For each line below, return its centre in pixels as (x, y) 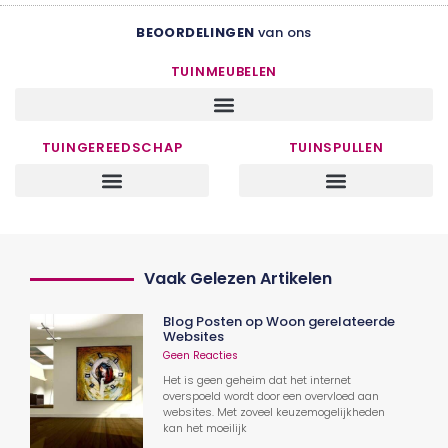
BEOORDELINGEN (195, 33)
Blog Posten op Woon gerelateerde (279, 322)
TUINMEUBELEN (224, 72)
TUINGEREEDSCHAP (112, 148)
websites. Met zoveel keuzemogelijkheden (274, 412)
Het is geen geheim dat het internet (257, 380)
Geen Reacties (201, 356)
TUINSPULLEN (336, 148)
